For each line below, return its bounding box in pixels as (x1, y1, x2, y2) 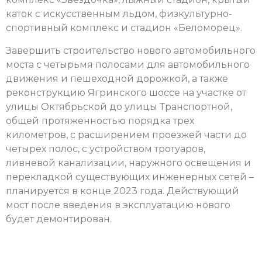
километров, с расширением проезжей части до (6, 129, 247, 140)
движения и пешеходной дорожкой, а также (6, 73, 228, 84)
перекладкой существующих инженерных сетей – (6, 171, 254, 182)
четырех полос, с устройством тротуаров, (6, 143, 205, 154)
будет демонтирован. (6, 213, 112, 225)
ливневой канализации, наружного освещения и (6, 157, 251, 168)
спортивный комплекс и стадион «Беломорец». (6, 22, 242, 34)
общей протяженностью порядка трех (6, 115, 194, 126)
